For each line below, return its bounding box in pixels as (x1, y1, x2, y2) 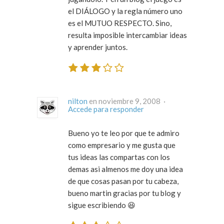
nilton (68, 96, 87, 105)
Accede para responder (68, 104, 144, 113)
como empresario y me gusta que (68, 140, 175, 149)
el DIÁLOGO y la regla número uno (68, 6, 182, 16)
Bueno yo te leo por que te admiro (68, 128, 179, 137)
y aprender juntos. (68, 42, 127, 52)
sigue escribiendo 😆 (68, 200, 135, 209)
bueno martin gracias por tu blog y (68, 188, 181, 197)
